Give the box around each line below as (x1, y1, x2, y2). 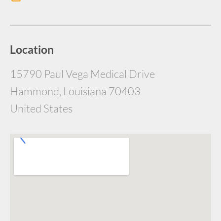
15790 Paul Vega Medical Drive (10, 67, 155, 80)
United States (10, 102, 73, 115)
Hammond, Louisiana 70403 (10, 84, 141, 98)
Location (10, 42, 54, 56)
